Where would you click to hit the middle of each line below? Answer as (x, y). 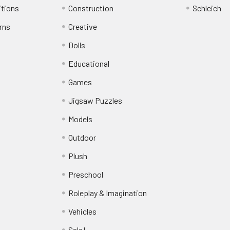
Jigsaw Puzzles (95, 100)
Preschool (86, 174)
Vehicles (83, 211)
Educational (89, 63)
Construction (91, 8)
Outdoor (82, 137)
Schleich (207, 8)
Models (81, 119)
